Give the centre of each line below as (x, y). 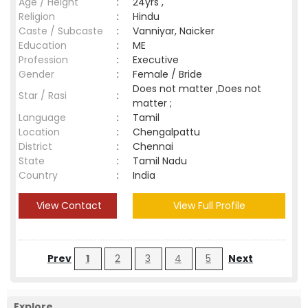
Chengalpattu (169, 132)
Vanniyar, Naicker (174, 31)
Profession (43, 60)
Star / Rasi (43, 96)
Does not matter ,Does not (197, 89)
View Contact (68, 206)
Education (43, 45)
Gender (36, 74)
